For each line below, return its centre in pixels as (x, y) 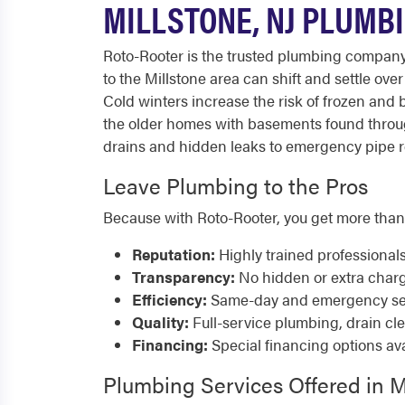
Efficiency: (170, 299)
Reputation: (174, 254)
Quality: (160, 322)
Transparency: (184, 277)
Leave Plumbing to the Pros (235, 185)
